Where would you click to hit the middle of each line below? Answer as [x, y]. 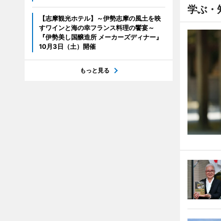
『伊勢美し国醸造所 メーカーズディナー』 [100, 37]
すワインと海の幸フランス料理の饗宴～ [96, 28]
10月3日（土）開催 [67, 47]
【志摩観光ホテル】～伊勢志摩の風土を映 [100, 18]
